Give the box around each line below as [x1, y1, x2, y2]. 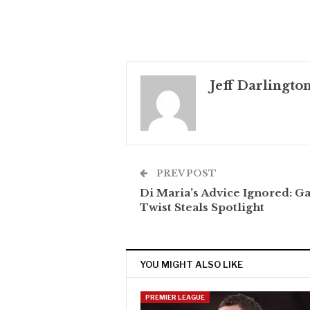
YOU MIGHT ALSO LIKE [140, 259, 243, 271]
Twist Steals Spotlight [140, 201, 264, 215]
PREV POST [154, 167, 217, 180]
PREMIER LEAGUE [145, 293, 205, 302]
